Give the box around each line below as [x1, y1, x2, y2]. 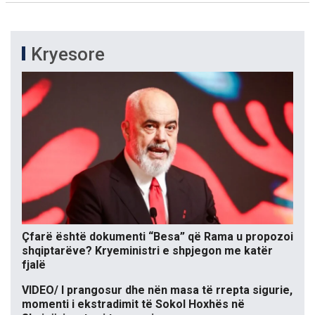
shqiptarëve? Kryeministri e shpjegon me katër [22, 244, 273, 258]
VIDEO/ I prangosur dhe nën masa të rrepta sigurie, [22, 283, 292, 297]
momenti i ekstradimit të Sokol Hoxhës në [22, 297, 245, 311]
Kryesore [31, 44, 105, 65]
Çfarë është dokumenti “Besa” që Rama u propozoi [22, 230, 293, 244]
